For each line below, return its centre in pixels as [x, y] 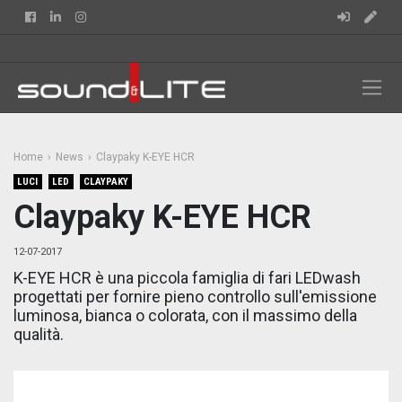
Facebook [66, 16]
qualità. [39, 334]
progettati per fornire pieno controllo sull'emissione [195, 297]
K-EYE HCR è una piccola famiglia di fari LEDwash [187, 278]
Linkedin [87, 16]
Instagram [118, 16]
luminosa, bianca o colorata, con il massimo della [185, 315]
